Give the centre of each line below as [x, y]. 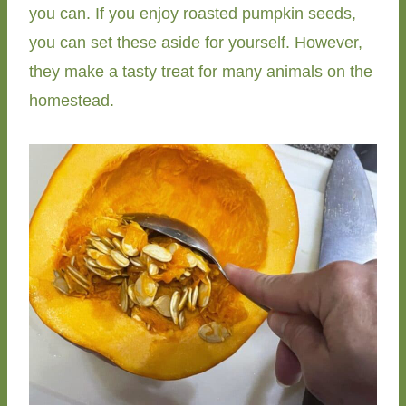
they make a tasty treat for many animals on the [201, 71]
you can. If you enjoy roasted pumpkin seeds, [193, 13]
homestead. [72, 100]
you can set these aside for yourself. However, [196, 42]
